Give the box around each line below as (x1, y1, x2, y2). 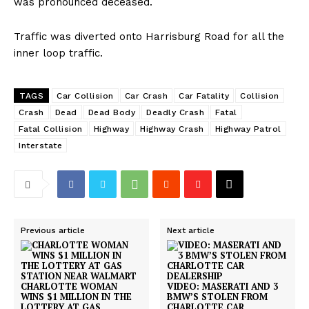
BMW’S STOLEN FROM (167, 290, 268, 303)
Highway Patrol (215, 124, 281, 134)
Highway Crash (140, 124, 204, 134)
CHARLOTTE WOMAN (21, 280, 117, 293)
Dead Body (88, 108, 135, 118)
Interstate (19, 141, 62, 151)
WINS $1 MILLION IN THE (21, 290, 132, 303)
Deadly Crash (146, 108, 204, 118)
